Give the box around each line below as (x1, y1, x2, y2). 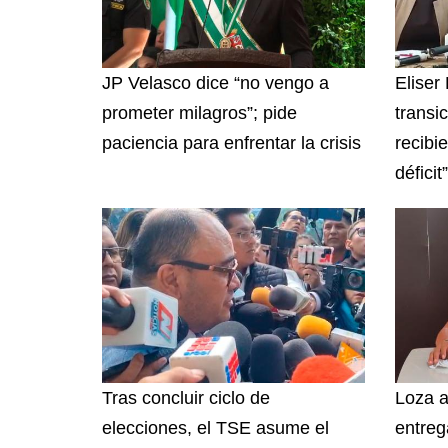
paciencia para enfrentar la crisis (102, 132, 361, 153)
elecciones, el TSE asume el (102, 417, 329, 438)
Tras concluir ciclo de (102, 387, 270, 408)
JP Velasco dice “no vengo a (102, 72, 329, 93)
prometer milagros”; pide (102, 102, 297, 123)
